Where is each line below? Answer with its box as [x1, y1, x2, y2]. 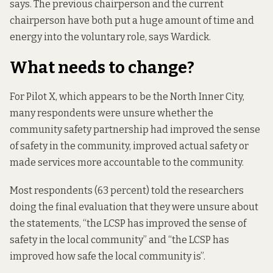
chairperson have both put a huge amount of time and [10, 14, 254, 26]
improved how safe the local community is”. [10, 250, 205, 263]
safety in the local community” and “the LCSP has [10, 234, 229, 246]
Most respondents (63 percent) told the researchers [10, 185, 244, 197]
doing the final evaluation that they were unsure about [10, 201, 258, 213]
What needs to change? [10, 57, 194, 77]
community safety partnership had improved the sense [10, 123, 260, 135]
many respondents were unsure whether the [10, 107, 213, 119]
